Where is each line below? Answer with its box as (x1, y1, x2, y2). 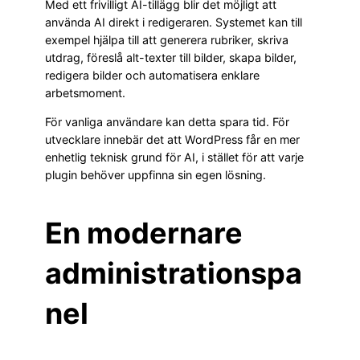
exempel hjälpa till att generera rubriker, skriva (45, 32, 288, 47)
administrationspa (45, 256, 302, 291)
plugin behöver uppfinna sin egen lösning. (45, 168, 266, 182)
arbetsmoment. (45, 85, 125, 100)
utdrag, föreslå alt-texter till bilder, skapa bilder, (45, 50, 297, 64)
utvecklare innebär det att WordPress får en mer (45, 133, 300, 146)
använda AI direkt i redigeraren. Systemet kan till (45, 14, 302, 29)
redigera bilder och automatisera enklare (45, 67, 260, 82)
